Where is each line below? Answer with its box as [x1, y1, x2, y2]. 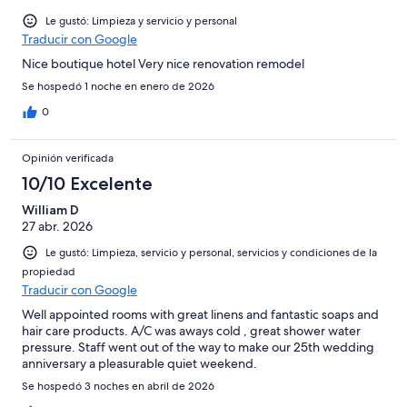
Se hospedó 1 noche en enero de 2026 [22, 78, 214, 94]
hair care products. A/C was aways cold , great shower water [22, 322, 361, 339]
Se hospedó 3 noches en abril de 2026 [22, 378, 214, 393]
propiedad [22, 263, 75, 279]
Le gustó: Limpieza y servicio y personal [45, 13, 237, 28]
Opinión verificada [22, 150, 114, 165]
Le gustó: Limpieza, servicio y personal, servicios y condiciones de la [45, 244, 377, 260]
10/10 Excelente [22, 172, 153, 194]
